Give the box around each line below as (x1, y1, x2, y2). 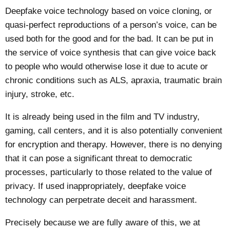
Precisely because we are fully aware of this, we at (5, 217, 201, 227)
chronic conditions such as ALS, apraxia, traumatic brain (5, 75, 222, 86)
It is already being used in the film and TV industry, (5, 111, 200, 122)
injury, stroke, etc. (5, 89, 75, 100)
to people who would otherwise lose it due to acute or (5, 62, 208, 72)
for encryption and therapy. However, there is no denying (5, 139, 222, 149)
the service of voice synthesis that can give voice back (5, 48, 217, 58)
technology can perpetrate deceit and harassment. (5, 195, 198, 205)
